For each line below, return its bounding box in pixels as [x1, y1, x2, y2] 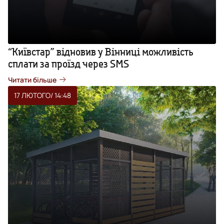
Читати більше [8, 74, 56, 84]
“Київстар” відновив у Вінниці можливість [8, 45, 193, 58]
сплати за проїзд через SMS [8, 57, 129, 70]
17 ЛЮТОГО [14, 90, 50, 100]
